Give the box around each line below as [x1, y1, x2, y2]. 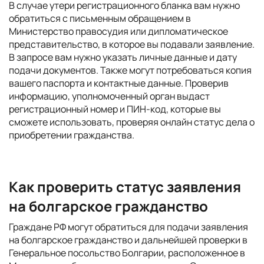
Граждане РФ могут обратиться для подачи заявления [9, 220, 248, 233]
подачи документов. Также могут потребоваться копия [9, 64, 252, 77]
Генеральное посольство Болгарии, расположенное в [9, 246, 245, 259]
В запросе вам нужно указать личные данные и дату [9, 51, 237, 64]
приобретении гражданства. [9, 128, 134, 141]
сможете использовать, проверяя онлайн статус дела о [9, 115, 255, 128]
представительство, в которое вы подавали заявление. [9, 38, 255, 51]
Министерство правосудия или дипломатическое [9, 25, 228, 38]
